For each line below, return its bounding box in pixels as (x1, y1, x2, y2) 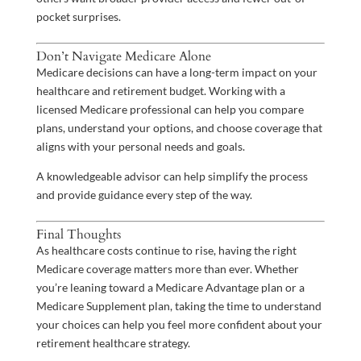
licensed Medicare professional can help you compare (35, 102, 304, 117)
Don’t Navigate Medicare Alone (35, 48, 211, 66)
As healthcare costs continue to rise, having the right (35, 243, 297, 258)
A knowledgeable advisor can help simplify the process (35, 169, 308, 184)
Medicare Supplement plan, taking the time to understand (35, 299, 322, 313)
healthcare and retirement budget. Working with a (35, 84, 285, 98)
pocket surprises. (35, 10, 121, 24)
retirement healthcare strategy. (35, 336, 190, 351)
